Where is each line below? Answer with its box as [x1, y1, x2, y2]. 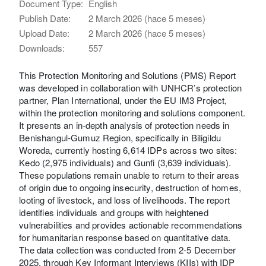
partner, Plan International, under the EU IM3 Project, [19, 93, 227, 106]
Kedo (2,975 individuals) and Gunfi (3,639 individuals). [19, 156, 232, 169]
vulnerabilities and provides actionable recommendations [19, 218, 243, 231]
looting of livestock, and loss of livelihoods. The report [19, 193, 230, 206]
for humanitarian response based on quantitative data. [19, 230, 231, 243]
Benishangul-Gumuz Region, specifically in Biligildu [19, 131, 221, 144]
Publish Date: [19, 11, 71, 24]
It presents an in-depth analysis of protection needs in [19, 118, 230, 131]
